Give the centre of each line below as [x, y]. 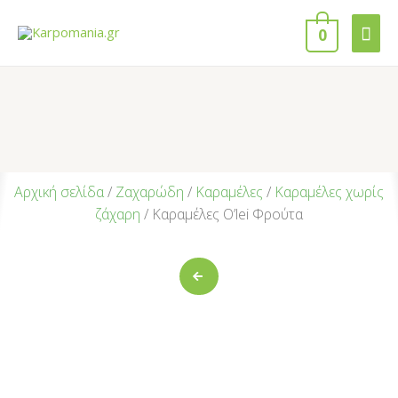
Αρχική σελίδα [59, 191]
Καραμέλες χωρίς [329, 191]
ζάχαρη [118, 214]
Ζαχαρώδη [150, 191]
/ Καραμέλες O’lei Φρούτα [222, 214]
